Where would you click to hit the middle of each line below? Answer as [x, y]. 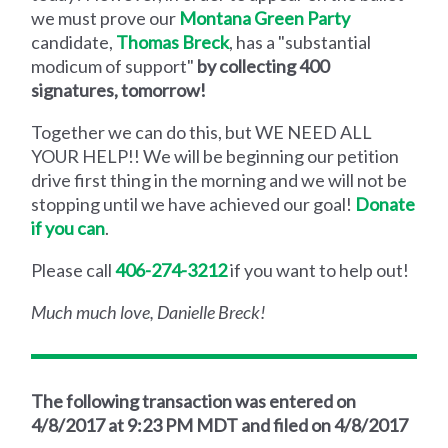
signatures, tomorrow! [119, 89]
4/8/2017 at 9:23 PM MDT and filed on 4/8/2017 [220, 424]
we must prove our [105, 17]
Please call [73, 269]
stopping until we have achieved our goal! [193, 203]
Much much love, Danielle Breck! [149, 311]
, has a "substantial [300, 41]
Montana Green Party [265, 17]
